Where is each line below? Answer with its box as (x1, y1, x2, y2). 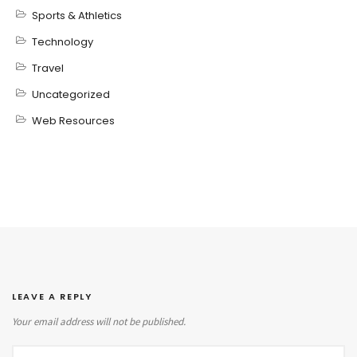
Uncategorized (32, 87, 110, 102)
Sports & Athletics (32, 8, 122, 23)
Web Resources (32, 113, 115, 128)
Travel (32, 61, 64, 76)
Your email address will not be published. (12, 315, 186, 328)
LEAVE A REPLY (12, 290, 92, 303)
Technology (32, 34, 93, 49)
